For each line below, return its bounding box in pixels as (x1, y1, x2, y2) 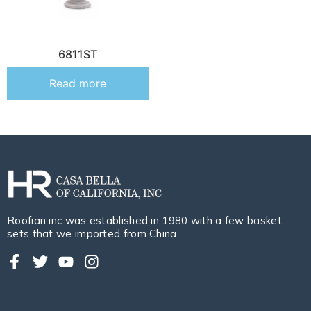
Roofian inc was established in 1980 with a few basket (7, 214, 282, 228)
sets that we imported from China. (7, 227, 179, 241)
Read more (49, 76, 106, 91)
